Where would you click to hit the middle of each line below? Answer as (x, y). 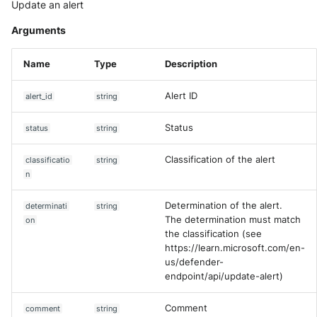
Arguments (39, 30)
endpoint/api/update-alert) (224, 276)
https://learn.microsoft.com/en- (235, 248)
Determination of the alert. (224, 206)
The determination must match (233, 220)
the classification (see (213, 234)
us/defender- (194, 262)
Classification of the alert (220, 160)
